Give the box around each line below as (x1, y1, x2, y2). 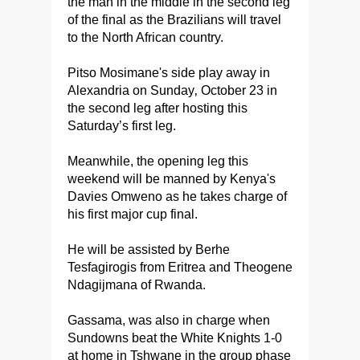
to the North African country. (67, 31, 223, 44)
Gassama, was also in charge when (67, 313, 270, 327)
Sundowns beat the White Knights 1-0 (67, 331, 282, 345)
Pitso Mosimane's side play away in (67, 66, 270, 80)
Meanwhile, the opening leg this (67, 154, 248, 168)
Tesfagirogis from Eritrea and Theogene (67, 260, 292, 274)
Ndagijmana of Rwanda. (67, 278, 206, 292)
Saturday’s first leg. (67, 119, 176, 133)
